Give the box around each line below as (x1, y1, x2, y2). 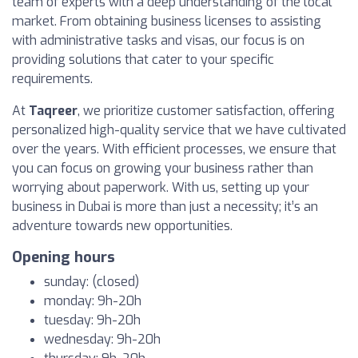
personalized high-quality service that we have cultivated (12, 121, 346, 138)
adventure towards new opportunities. (12, 217, 233, 234)
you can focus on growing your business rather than (12, 160, 313, 177)
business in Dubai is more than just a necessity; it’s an (12, 198, 318, 215)
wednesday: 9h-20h (44, 331, 161, 348)
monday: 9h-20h (44, 292, 141, 309)
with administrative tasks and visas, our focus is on (12, 32, 304, 49)
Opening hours (12, 248, 115, 267)
